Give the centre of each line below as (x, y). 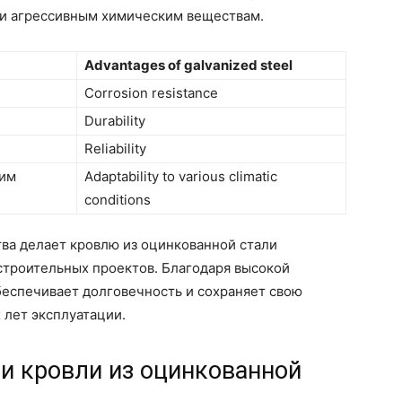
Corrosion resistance (151, 92)
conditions (118, 199)
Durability (115, 120)
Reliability (115, 148)
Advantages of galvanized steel (188, 65)
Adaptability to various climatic (181, 176)
